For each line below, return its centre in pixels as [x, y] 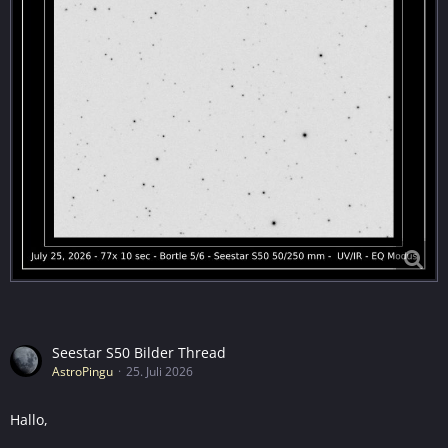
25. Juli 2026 [159, 371]
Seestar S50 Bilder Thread [139, 352]
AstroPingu [82, 371]
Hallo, [29, 419]
